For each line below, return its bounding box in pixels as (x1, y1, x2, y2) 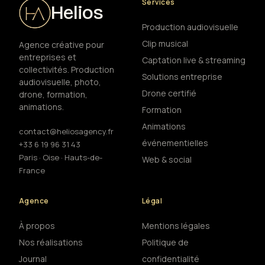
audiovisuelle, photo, (19, 76, 101, 88)
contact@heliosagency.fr (19, 125, 114, 137)
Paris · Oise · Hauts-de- (19, 151, 102, 163)
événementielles (142, 137, 208, 148)
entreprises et (19, 51, 76, 63)
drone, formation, (19, 88, 88, 100)
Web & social (142, 153, 192, 165)
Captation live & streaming (142, 54, 245, 66)
